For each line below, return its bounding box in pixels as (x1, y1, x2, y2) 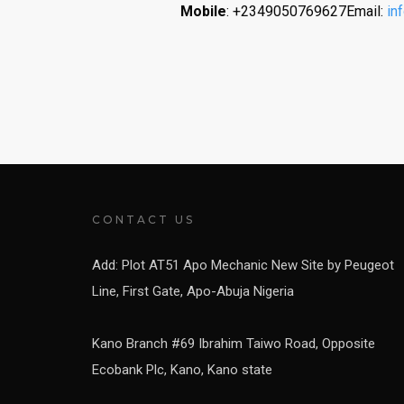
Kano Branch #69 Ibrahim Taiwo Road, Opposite (92, 335, 375, 352)
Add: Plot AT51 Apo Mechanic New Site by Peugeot (92, 257, 394, 273)
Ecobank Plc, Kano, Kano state (92, 362, 272, 378)
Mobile (179, 3, 226, 20)
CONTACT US (92, 213, 195, 226)
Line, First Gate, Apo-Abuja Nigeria (92, 283, 294, 299)
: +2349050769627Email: (225, 3, 387, 20)
